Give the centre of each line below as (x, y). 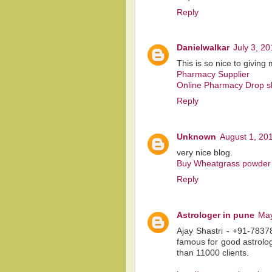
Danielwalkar (203, 48)
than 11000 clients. (213, 253)
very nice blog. (205, 153)
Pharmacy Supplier (213, 75)
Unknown (196, 137)
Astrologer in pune (216, 216)
